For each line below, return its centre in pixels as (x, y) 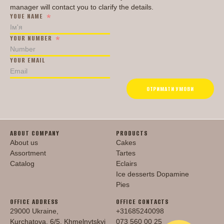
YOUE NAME (26, 16)
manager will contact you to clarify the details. (82, 7)
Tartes (126, 153)
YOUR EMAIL (27, 60)
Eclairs (126, 163)
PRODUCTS (132, 133)
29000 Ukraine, (34, 211)
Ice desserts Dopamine (152, 174)
